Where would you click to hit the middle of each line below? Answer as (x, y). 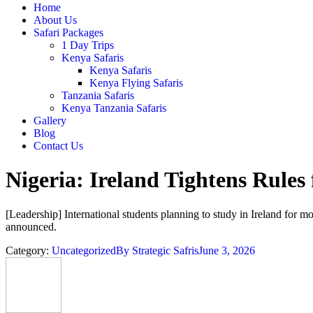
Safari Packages (68, 32)
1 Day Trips (88, 45)
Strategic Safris (165, 250)
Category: (29, 250)
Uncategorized (84, 250)
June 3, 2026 (227, 250)
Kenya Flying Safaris (136, 83)
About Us (55, 20)
